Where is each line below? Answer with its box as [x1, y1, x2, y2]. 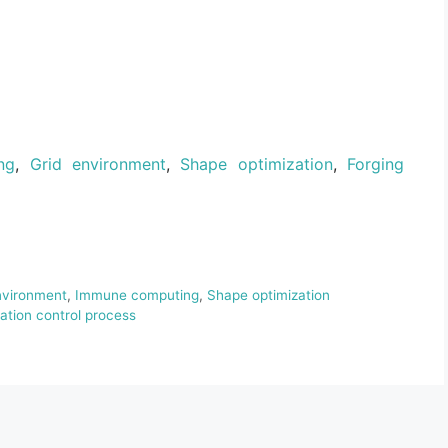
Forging [347, 153, 404, 174]
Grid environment [29, 153, 166, 174]
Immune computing [74, 287, 199, 304]
